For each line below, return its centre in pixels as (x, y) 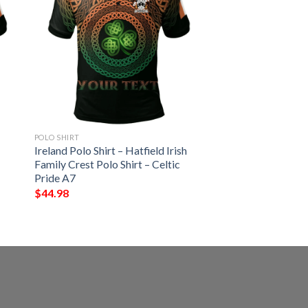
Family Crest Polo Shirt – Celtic (107, 164)
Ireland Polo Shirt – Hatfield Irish (110, 151)
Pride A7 (55, 178)
